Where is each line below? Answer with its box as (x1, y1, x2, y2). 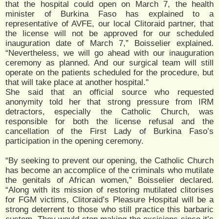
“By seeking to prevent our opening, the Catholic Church (5, 155, 214, 165)
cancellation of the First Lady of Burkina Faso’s (5, 126, 214, 136)
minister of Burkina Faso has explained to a (5, 9, 214, 19)
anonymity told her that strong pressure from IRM (5, 97, 214, 107)
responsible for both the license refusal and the (5, 116, 214, 126)
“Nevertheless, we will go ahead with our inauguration (5, 48, 214, 58)
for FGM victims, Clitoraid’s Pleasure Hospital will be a (5, 195, 214, 204)
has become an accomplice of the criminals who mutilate (5, 165, 214, 175)
